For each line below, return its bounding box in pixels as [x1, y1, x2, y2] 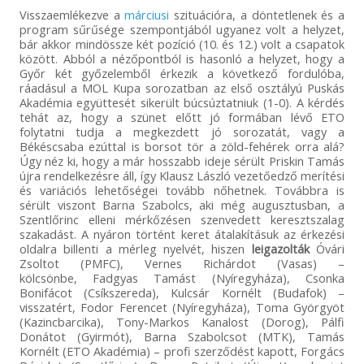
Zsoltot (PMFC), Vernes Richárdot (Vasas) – [19, 255, 345, 272]
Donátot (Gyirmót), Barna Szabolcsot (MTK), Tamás [19, 328, 345, 345]
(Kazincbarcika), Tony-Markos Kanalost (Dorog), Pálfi [19, 314, 345, 331]
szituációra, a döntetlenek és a [169, 6, 345, 24]
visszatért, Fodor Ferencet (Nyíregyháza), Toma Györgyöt [19, 299, 345, 316]
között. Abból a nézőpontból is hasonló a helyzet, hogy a [19, 50, 345, 67]
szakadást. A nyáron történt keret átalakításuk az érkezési [19, 226, 345, 243]
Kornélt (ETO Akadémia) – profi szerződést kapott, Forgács [19, 343, 345, 360]
